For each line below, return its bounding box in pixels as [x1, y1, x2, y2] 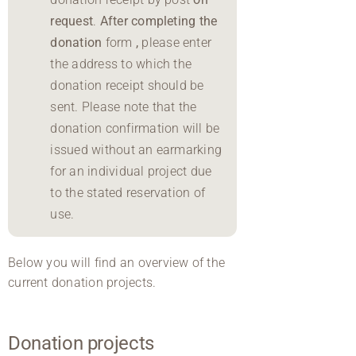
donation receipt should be [50, 77, 204, 93]
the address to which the [50, 56, 192, 72]
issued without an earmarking [50, 141, 222, 157]
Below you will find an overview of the [8, 254, 226, 270]
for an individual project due [50, 163, 212, 179]
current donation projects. [8, 274, 157, 290]
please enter [138, 34, 212, 50]
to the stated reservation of [50, 184, 206, 200]
